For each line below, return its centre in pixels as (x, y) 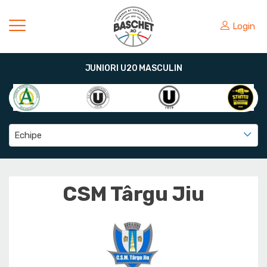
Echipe (28, 135)
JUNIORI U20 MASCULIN (133, 68)
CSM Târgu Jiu (133, 194)
